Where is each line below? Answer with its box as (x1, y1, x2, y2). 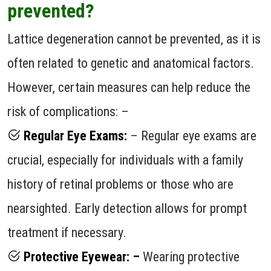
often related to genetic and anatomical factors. (7, 55, 254, 71)
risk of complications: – (7, 103, 129, 119)
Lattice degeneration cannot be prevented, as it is (7, 31, 261, 47)
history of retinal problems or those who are (7, 176, 233, 192)
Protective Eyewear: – (21, 249, 140, 264)
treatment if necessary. (7, 224, 126, 240)
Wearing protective (140, 249, 240, 264)
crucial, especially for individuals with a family (7, 152, 243, 168)
